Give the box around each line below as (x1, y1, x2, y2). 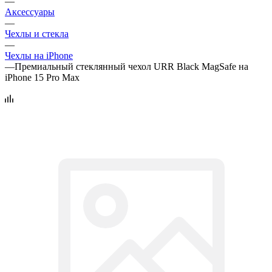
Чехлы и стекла (5, 28, 69, 39)
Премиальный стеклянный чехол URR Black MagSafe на (15, 61, 248, 72)
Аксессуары (5, 6, 55, 17)
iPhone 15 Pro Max (5, 72, 80, 83)
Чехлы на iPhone (5, 50, 73, 61)
